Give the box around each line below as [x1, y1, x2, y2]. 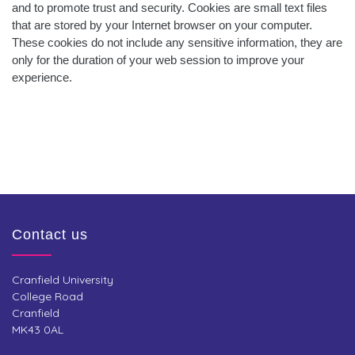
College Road [12, 289, 83, 303]
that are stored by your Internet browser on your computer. [12, 18, 312, 32]
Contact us [12, 227, 88, 242]
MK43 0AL [12, 323, 63, 337]
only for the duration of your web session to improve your [12, 53, 304, 67]
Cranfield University [12, 273, 113, 287]
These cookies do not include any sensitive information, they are [12, 36, 342, 49]
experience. [12, 71, 72, 84]
